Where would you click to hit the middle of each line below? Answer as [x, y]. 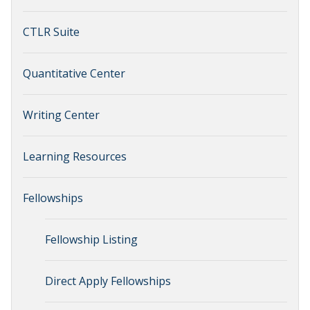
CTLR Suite [51, 32]
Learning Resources [75, 156]
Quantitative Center [74, 73]
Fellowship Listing [91, 239]
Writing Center [61, 115]
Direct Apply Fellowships [108, 281]
